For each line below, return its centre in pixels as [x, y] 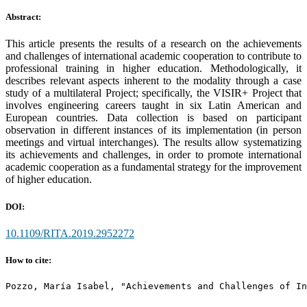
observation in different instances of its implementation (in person [153, 130]
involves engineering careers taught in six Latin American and [153, 106]
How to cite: [28, 260]
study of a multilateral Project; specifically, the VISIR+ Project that [153, 93]
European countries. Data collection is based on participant [153, 118]
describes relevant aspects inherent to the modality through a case [153, 81]
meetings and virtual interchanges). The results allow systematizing [153, 143]
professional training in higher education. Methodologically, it [153, 69]
